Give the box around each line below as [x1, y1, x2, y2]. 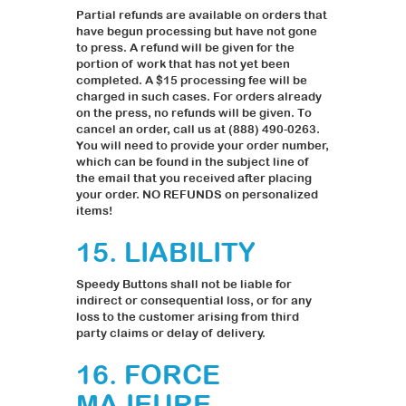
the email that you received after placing [76, 171, 312, 186]
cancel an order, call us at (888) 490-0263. [76, 122, 320, 137]
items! [76, 204, 112, 218]
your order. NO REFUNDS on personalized [76, 188, 318, 202]
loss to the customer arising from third [76, 310, 299, 324]
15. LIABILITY [76, 237, 256, 268]
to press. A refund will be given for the [76, 41, 295, 55]
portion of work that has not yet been [76, 57, 290, 72]
